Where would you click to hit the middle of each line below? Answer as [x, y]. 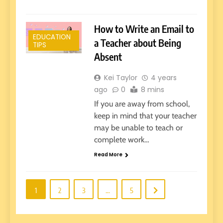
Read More [108, 155]
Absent [108, 57]
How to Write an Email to [144, 29]
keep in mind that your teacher [145, 116]
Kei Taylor [120, 78]
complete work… [121, 140]
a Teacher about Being [137, 43]
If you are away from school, [142, 104]
